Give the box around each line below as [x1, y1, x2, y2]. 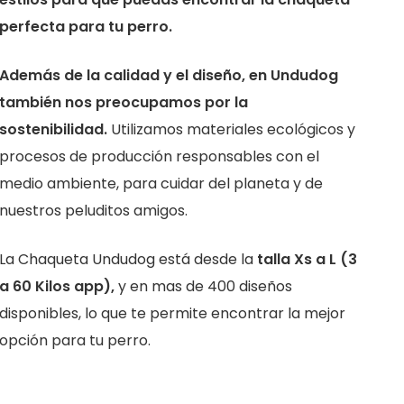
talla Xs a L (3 [256, 248, 357, 270]
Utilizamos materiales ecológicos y [106, 118, 355, 140]
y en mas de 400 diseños [114, 275, 292, 297]
